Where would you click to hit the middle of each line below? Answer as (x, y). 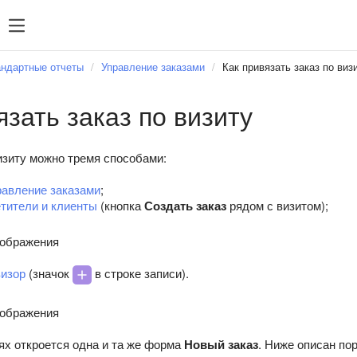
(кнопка (121, 205)
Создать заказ (185, 206)
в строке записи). (140, 273)
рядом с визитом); (277, 205)
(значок (49, 273)
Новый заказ (221, 345)
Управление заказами (153, 67)
